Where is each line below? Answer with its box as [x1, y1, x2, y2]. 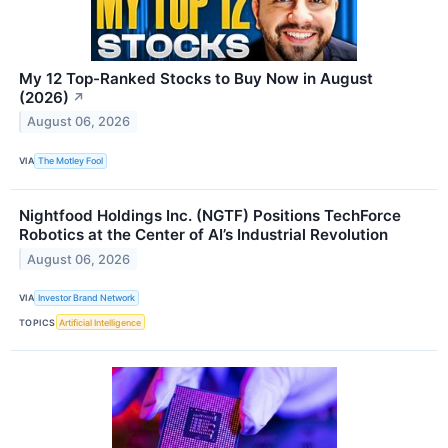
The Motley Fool [38, 155, 104, 167]
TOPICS [19, 316, 56, 328]
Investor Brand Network [38, 292, 136, 304]
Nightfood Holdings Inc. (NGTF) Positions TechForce [19, 205, 401, 225]
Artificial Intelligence [59, 316, 142, 328]
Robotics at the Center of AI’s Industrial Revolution [19, 224, 388, 244]
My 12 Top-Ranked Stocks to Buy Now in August [19, 68, 373, 88]
